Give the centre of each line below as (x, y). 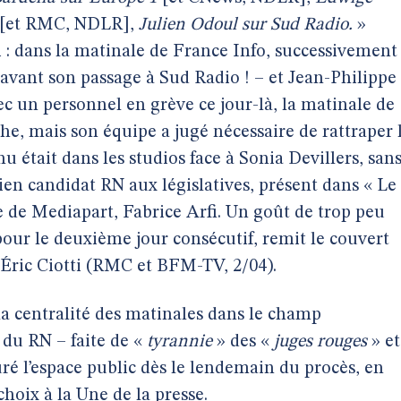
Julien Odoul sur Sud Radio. (246, 25)
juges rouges (320, 342)
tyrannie (179, 342)
